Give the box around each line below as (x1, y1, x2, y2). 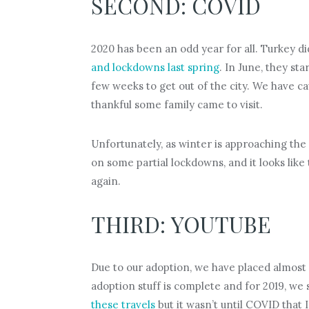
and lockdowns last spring (90, 60, 219, 74)
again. (90, 174, 121, 188)
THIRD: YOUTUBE (90, 208, 271, 239)
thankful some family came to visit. (90, 97, 263, 111)
